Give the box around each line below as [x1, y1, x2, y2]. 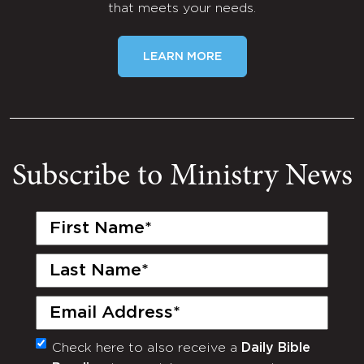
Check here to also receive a [52, 342, 241, 355]
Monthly [35, 343, 103, 359]
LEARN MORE [142, 52, 222, 63]
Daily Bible [241, 342, 310, 355]
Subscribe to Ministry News [11, 162, 353, 193]
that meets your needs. [108, 2, 256, 15]
